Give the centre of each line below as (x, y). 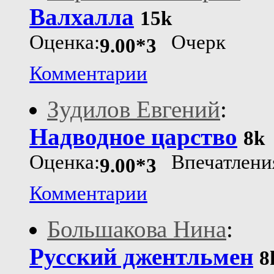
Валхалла (82, 17)
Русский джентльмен (141, 257)
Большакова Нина (137, 229)
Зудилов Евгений (134, 109)
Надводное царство (133, 137)
